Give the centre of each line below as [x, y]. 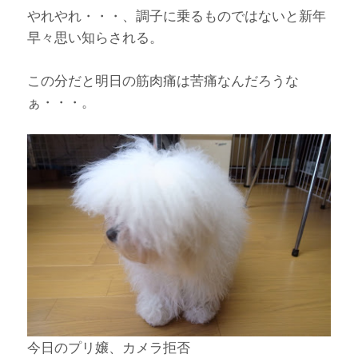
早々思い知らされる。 [95, 38]
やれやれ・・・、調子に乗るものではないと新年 [177, 16]
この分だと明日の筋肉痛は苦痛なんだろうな [163, 81]
